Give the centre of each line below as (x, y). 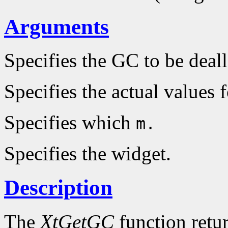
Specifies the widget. (88, 154)
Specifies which (70, 123)
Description (58, 188)
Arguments (56, 26)
